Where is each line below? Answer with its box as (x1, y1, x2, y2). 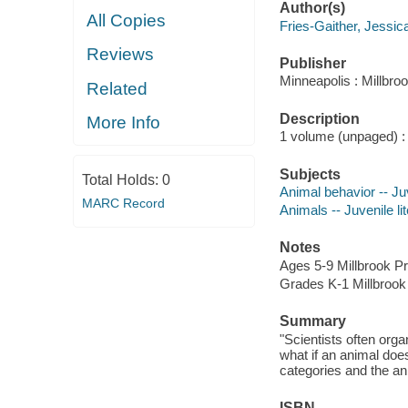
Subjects (279, 166, 341, 182)
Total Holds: (81, 171, 162, 188)
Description (279, 110, 360, 127)
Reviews (87, 45, 155, 65)
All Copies (87, 10, 167, 30)
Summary (279, 313, 346, 330)
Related (87, 78, 148, 98)
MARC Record (81, 195, 165, 210)
